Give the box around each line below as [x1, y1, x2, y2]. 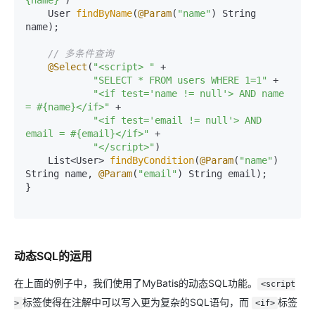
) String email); [177, 168, 267, 179]
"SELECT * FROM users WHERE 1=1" [93, 75, 267, 86]
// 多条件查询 [48, 48, 114, 59]
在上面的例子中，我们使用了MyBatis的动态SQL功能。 [14, 277, 257, 289]
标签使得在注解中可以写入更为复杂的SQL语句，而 [22, 296, 252, 308]
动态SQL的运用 [14, 249, 92, 263]
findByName [76, 8, 132, 19]
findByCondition [110, 155, 194, 166]
